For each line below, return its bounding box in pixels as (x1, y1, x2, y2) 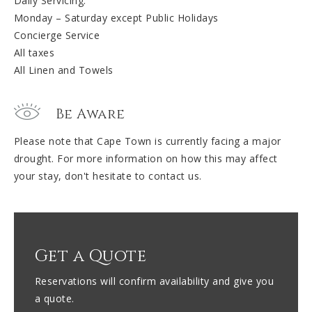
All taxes (13, 46, 55, 60)
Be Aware (55, 104, 125, 124)
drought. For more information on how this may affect (13, 152, 278, 166)
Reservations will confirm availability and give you (34, 274, 274, 288)
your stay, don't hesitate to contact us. (13, 169, 202, 183)
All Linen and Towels (13, 63, 114, 77)
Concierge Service (13, 29, 100, 42)
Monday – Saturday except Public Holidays (13, 11, 219, 25)
